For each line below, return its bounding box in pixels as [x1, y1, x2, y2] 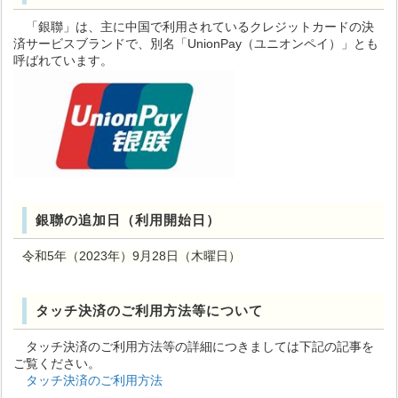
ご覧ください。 [13, 355, 101, 370]
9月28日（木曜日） [132, 248, 242, 263]
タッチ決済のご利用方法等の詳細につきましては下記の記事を [13, 338, 375, 354]
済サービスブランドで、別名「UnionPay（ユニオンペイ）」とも [13, 36, 379, 51]
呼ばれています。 [13, 53, 114, 68]
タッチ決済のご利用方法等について [36, 302, 264, 318]
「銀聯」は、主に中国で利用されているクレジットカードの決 [26, 20, 375, 34]
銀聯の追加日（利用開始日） [36, 211, 221, 227]
